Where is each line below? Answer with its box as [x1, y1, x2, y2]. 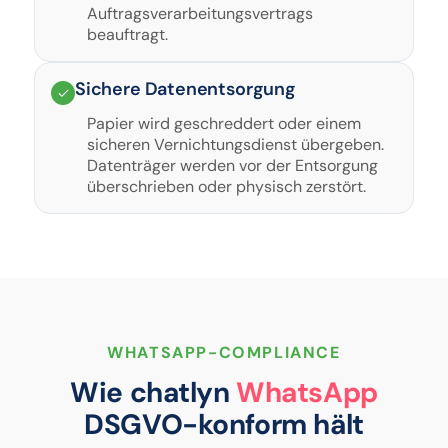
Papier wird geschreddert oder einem [87, 113, 361, 134]
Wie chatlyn [70, 374, 237, 411]
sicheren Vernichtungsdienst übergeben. [87, 134, 384, 155]
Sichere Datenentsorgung [75, 77, 296, 101]
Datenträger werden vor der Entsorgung [87, 155, 378, 176]
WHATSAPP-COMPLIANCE [107, 342, 341, 363]
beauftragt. [87, 24, 168, 45]
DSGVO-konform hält [84, 406, 364, 443]
